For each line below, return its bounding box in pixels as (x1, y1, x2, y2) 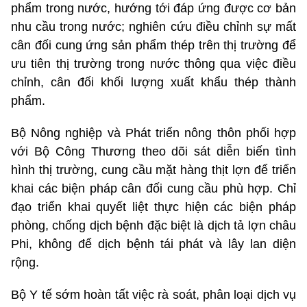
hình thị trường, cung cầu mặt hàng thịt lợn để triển (11, 162, 296, 177)
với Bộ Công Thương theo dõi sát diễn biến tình (11, 144, 296, 158)
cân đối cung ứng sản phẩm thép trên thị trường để (11, 38, 296, 52)
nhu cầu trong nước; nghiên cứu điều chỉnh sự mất (11, 19, 296, 34)
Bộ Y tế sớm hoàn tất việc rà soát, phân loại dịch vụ (11, 287, 296, 302)
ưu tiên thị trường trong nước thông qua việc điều (11, 56, 296, 71)
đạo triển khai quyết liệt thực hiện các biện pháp (11, 199, 296, 214)
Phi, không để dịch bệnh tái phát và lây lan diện (11, 236, 296, 251)
